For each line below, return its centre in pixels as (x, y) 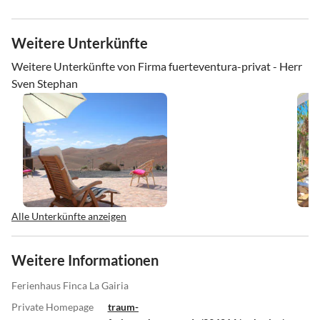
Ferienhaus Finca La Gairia (70, 285)
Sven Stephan (45, 83)
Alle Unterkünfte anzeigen (69, 216)
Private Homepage (52, 306)
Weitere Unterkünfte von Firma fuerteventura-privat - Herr (157, 66)
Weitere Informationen (85, 260)
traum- (123, 306)
